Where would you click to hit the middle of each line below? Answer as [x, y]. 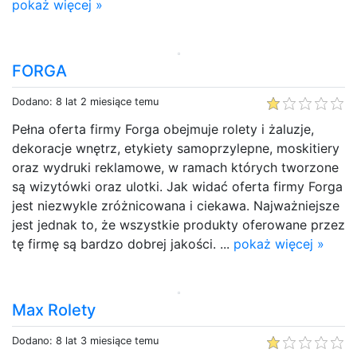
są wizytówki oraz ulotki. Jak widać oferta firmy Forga [177, 186]
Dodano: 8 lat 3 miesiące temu [85, 340]
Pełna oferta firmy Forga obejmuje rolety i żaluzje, [163, 129]
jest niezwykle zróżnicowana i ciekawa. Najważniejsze [176, 205]
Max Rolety [54, 310]
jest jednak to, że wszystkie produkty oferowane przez [178, 224]
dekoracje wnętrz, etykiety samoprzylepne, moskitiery [176, 148]
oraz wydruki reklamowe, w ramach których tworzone [175, 167]
